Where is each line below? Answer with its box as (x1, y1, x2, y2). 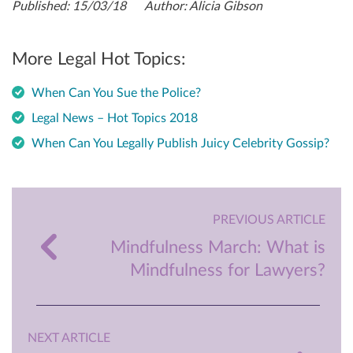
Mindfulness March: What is (110, 239, 325, 257)
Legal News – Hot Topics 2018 (32, 112, 198, 125)
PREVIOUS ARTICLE (213, 214, 325, 227)
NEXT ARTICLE (28, 332, 110, 345)
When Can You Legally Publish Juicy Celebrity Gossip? (32, 137, 329, 150)
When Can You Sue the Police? (32, 87, 201, 100)
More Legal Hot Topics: (12, 50, 186, 68)
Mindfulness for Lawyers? (130, 262, 325, 280)
